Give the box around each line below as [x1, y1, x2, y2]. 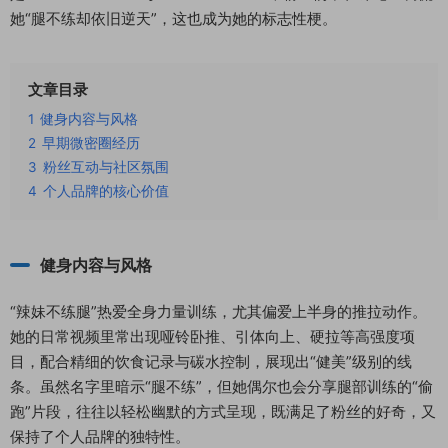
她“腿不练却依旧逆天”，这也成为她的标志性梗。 [10, 9, 337, 28]
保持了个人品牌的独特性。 [10, 427, 190, 446]
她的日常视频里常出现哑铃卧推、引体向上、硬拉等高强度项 [10, 327, 415, 346]
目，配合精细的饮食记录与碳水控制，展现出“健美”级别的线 [10, 352, 412, 371]
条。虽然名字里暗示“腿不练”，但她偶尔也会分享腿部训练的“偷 [10, 377, 433, 396]
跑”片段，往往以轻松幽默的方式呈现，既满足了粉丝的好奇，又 [10, 402, 436, 421]
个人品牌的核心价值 [43, 183, 169, 199]
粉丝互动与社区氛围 [43, 159, 169, 175]
